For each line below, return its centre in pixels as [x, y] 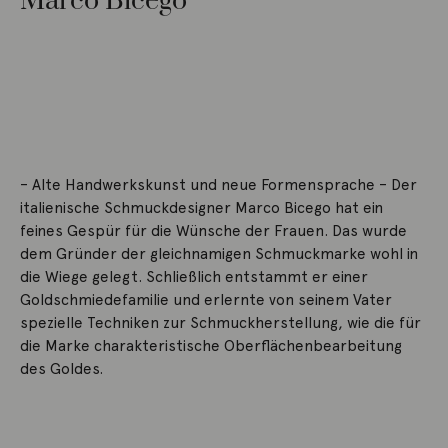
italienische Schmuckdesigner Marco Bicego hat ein [201, 207]
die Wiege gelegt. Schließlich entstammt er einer [194, 276]
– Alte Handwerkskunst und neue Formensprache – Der [218, 184]
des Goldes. [61, 368]
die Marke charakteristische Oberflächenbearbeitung [211, 345]
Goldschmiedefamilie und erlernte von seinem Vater [206, 299]
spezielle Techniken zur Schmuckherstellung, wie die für [220, 322]
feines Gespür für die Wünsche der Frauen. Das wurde [213, 230]
